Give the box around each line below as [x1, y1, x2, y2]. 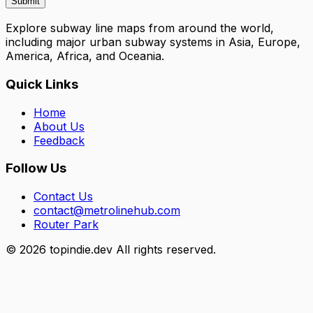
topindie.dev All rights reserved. [46, 242, 216, 257]
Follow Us [6, 160, 66, 177]
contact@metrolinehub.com [34, 203, 180, 218]
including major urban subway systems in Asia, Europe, [6, 35, 300, 50]
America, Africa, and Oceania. [6, 49, 164, 64]
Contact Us [34, 189, 93, 204]
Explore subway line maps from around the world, [6, 21, 274, 36]
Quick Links [6, 75, 78, 92]
